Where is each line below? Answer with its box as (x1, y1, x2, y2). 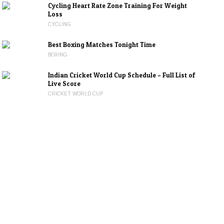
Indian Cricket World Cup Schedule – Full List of (48, 71, 195, 79)
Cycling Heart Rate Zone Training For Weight (48, 1, 187, 9)
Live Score (48, 79, 81, 87)
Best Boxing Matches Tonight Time (48, 40, 157, 48)
